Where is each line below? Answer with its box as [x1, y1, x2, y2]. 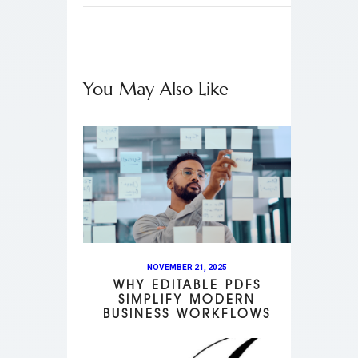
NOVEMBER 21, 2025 [147, 262, 227, 272]
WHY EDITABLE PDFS [113, 276, 261, 292]
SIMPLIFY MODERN [118, 291, 256, 307]
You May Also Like [83, 78, 229, 101]
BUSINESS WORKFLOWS [103, 305, 271, 321]
